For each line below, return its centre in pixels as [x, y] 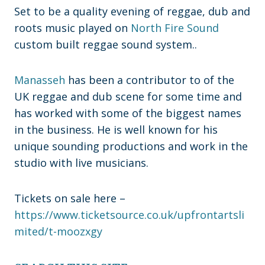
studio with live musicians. [81, 163]
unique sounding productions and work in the [131, 146]
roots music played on [72, 28]
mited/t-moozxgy [58, 232]
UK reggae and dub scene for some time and [128, 97]
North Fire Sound [175, 28]
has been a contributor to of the [150, 80]
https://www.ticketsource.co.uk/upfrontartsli [129, 215]
